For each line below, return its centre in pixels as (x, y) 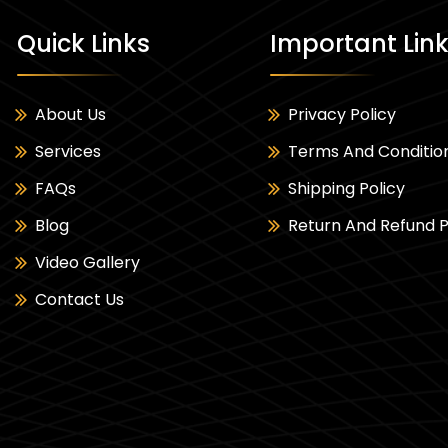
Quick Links (84, 44)
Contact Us (80, 300)
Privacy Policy (342, 115)
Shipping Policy (347, 189)
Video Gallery (88, 263)
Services (68, 152)
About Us (71, 115)
